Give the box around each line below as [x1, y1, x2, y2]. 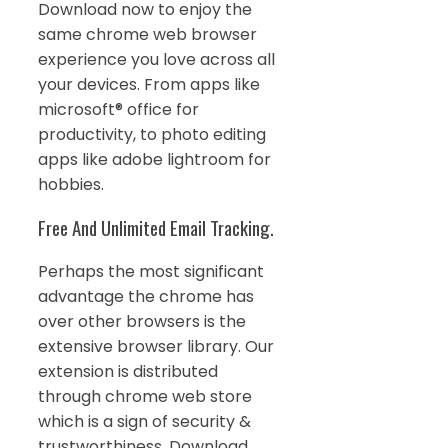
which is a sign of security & [38, 409, 251, 433]
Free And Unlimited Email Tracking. [38, 214, 274, 242]
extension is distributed [38, 359, 218, 383]
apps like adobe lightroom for [38, 148, 271, 172]
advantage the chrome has [38, 284, 254, 308]
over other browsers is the [38, 309, 246, 333]
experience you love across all [38, 48, 275, 72]
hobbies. [38, 173, 104, 197]
